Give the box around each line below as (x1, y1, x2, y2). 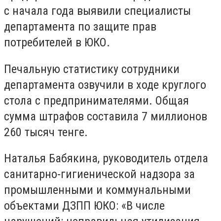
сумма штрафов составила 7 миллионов (4, 109, 207, 123)
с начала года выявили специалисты (4, 4, 191, 18)
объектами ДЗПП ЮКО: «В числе (4, 199, 165, 213)
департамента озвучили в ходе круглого (4, 77, 206, 92)
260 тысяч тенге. (4, 125, 88, 139)
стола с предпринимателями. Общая (4, 93, 189, 108)
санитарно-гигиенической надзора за (4, 167, 195, 182)
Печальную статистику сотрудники (4, 62, 180, 76)
